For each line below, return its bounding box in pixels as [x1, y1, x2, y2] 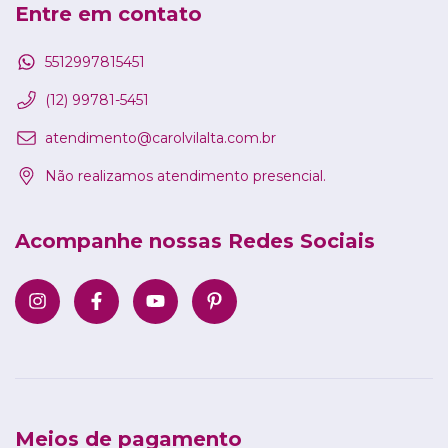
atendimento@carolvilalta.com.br [45, 128, 276, 147]
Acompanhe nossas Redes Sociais [15, 228, 375, 253]
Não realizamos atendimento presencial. [45, 166, 326, 185]
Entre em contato [15, 2, 202, 27]
